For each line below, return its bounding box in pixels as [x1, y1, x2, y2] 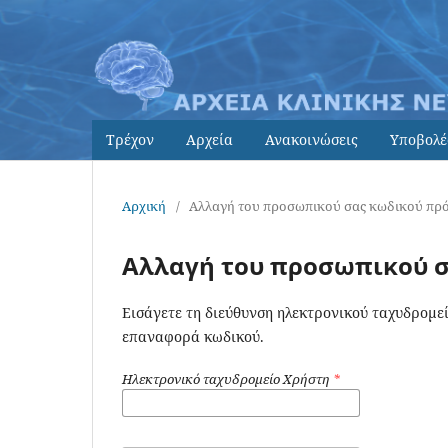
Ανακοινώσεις [265, 129, 358, 149]
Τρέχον [106, 129, 154, 149]
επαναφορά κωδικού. [122, 326, 264, 346]
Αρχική [122, 196, 166, 215]
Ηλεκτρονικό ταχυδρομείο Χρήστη [122, 369, 333, 388]
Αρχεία [186, 129, 233, 149]
